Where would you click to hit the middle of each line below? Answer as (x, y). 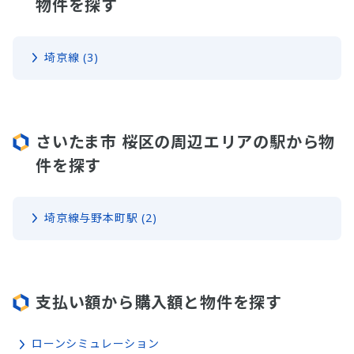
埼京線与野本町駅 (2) (101, 218)
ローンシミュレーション (96, 344)
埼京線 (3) (72, 57)
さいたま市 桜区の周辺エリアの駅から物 (186, 142)
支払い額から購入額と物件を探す (159, 303)
